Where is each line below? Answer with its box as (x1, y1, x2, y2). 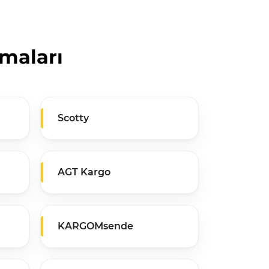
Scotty (58, 112, 89, 124)
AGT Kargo (58, 166, 110, 178)
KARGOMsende (58, 220, 133, 232)
